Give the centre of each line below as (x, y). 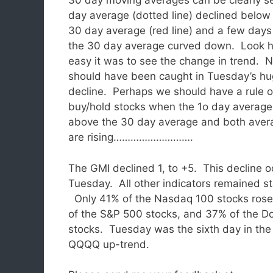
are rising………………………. (131, 137)
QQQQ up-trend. (109, 244)
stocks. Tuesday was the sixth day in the (170, 229)
